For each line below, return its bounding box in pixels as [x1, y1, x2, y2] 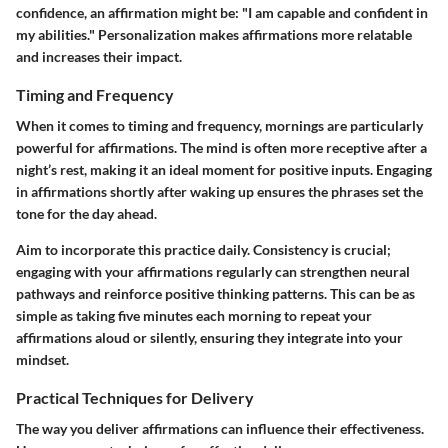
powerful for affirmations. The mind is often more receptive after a [16, 139, 427, 157]
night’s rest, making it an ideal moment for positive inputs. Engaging [16, 161, 432, 179]
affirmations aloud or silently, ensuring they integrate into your [16, 329, 403, 347]
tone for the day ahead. [16, 205, 157, 223]
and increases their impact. [16, 48, 182, 66]
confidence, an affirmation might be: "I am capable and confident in [16, 4, 428, 22]
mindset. [16, 351, 69, 369]
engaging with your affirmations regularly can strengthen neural [16, 263, 410, 281]
